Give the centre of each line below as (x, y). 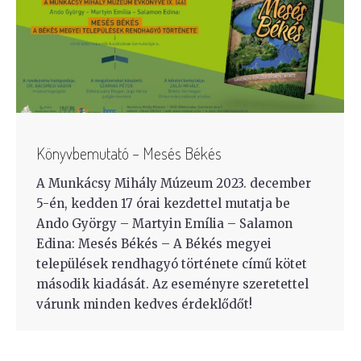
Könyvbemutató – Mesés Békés (129, 153)
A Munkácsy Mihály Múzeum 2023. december (174, 183)
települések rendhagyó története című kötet (172, 263)
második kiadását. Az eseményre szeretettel (172, 284)
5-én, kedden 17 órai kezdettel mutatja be (163, 203)
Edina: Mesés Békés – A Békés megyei (154, 243)
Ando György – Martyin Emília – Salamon (164, 223)
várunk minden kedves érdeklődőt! (144, 304)
